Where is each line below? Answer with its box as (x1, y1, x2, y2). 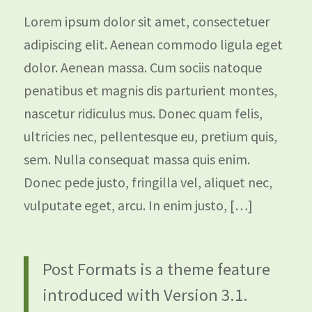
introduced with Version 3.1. (42, 284, 248, 306)
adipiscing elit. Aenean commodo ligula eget (23, 36, 283, 53)
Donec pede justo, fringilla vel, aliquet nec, (23, 173, 272, 191)
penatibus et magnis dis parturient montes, (23, 81, 277, 99)
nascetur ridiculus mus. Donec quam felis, (23, 104, 263, 122)
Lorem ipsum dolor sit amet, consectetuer (23, 13, 270, 30)
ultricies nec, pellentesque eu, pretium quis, (23, 127, 277, 145)
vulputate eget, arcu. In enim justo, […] (23, 196, 253, 214)
